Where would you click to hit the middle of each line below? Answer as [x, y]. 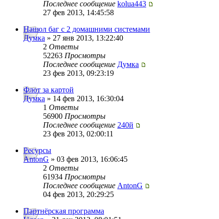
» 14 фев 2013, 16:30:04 [84, 99]
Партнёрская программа [64, 211]
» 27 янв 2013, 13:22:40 [84, 38]
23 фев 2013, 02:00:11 [78, 134]
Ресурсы [37, 151]
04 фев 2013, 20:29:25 [78, 195]
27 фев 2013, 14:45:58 [78, 13]
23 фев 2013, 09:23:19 [78, 73]
